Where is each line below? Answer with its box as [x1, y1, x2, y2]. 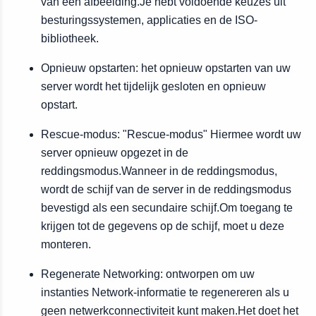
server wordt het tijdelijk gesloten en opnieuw [41, 80, 266, 92]
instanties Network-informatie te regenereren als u [41, 286, 289, 298]
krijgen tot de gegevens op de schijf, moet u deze [41, 220, 284, 232]
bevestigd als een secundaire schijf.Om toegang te [41, 202, 293, 214]
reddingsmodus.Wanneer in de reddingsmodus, [41, 165, 277, 177]
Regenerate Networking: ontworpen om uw [41, 268, 255, 280]
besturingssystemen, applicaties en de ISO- [41, 14, 257, 26]
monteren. [41, 238, 91, 250]
